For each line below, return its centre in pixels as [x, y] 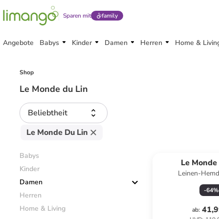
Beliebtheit [48, 113]
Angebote [18, 43]
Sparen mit [77, 16]
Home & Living [43, 208]
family [109, 16]
